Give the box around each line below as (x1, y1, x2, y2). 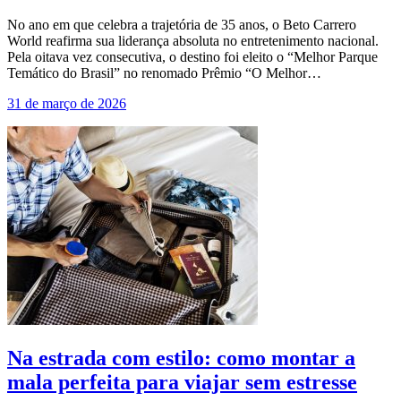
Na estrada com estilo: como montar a (7, 346, 355, 370)
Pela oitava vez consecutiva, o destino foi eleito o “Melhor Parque (7, 48, 378, 64)
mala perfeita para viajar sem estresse (7, 370, 357, 394)
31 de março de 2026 (7, 95, 126, 111)
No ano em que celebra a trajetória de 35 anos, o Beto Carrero (7, 16, 356, 32)
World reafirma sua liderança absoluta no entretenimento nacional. (7, 32, 379, 48)
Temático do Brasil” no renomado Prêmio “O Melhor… (7, 64, 321, 81)
